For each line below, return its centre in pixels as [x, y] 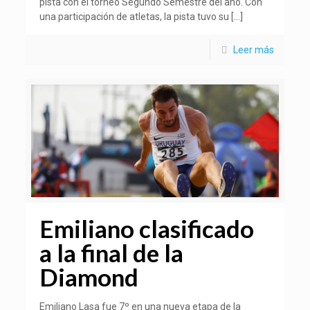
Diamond [89, 277]
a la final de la [112, 253]
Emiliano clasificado [147, 229]
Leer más [253, 50]
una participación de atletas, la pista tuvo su [135, 17]
